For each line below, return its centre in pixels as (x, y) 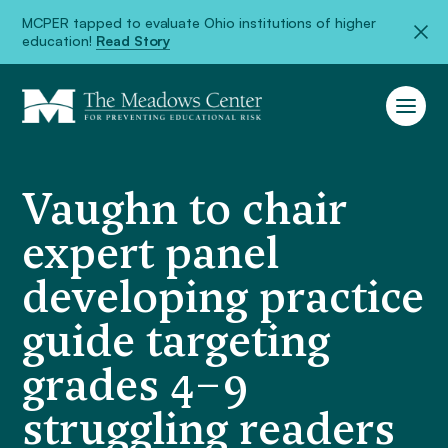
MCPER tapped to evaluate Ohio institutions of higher (199, 22)
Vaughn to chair (185, 209)
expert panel (151, 253)
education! (59, 40)
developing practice (223, 297)
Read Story (133, 40)
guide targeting (176, 341)
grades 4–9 (135, 385)
